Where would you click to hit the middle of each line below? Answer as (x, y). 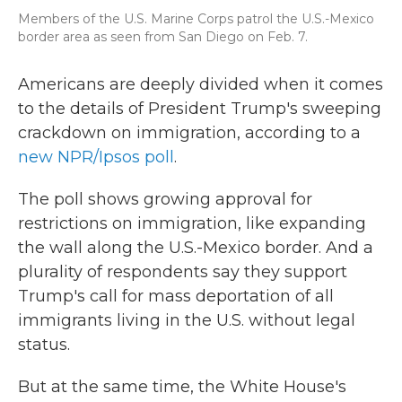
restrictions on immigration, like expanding (192, 223)
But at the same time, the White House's (182, 387)
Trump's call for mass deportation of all (176, 296)
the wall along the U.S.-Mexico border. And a (196, 248)
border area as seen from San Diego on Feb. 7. (163, 37)
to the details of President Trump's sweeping (200, 109)
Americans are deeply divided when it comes (201, 84)
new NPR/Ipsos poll (96, 157)
